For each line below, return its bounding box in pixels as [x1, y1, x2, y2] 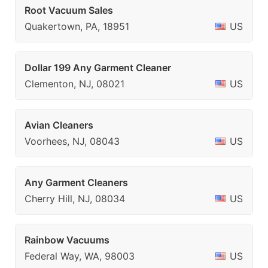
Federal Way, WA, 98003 [25, 250, 135, 262]
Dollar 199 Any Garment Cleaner [25, 62, 171, 74]
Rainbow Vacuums [25, 234, 109, 246]
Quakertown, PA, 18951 [25, 20, 129, 32]
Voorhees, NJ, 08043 [25, 135, 120, 147]
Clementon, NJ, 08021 [25, 78, 124, 90]
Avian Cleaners [25, 119, 93, 131]
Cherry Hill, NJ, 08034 [25, 193, 125, 205]
